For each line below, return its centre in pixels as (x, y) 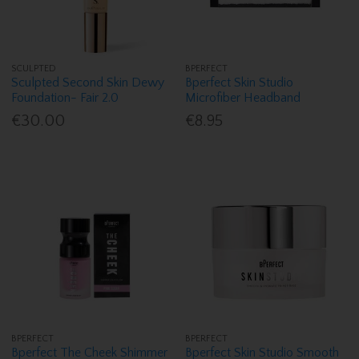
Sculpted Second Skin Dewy (88, 83)
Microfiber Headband (243, 98)
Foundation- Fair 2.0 (65, 98)
